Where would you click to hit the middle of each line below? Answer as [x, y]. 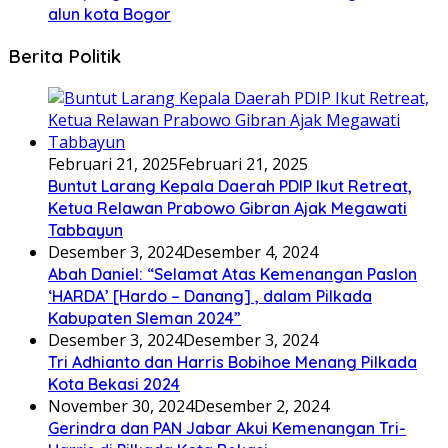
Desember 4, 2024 [250, 251]
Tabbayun [85, 229]
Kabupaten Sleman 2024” [144, 317]
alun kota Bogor [109, 14]
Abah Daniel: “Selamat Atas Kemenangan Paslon [232, 273]
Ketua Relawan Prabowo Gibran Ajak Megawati [227, 207]
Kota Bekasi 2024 [114, 383]
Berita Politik [64, 55]
